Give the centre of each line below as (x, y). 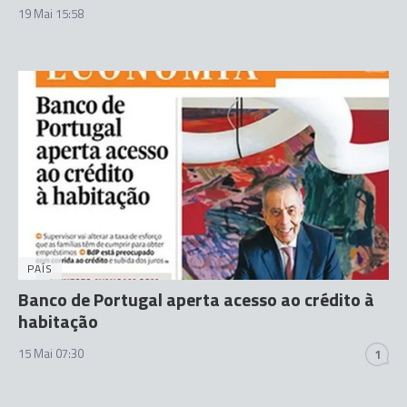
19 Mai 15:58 (51, 14)
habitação (58, 321)
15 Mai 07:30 (51, 353)
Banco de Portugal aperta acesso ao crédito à (196, 299)
